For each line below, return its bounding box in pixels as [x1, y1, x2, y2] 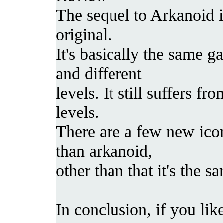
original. [56, 24, 112, 44]
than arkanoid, [56, 141, 152, 160]
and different [56, 63, 141, 83]
